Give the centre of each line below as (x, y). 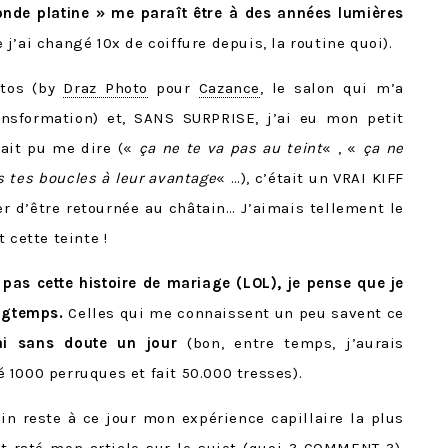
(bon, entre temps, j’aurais (295, 342)
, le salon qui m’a (331, 87)
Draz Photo (105, 87)
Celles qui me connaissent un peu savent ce (236, 312)
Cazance (229, 87)
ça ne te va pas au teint (230, 147)
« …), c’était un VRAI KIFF (310, 177)
